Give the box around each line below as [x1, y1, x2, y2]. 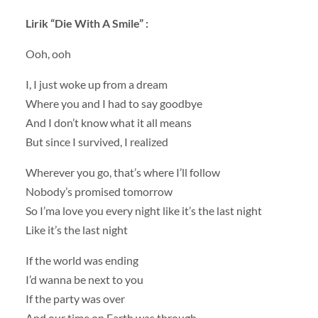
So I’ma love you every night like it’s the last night [25, 204, 262, 218]
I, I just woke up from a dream [25, 77, 168, 92]
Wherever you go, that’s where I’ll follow [25, 165, 220, 180]
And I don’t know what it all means [25, 116, 192, 130]
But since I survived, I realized [25, 135, 168, 149]
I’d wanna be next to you [25, 273, 143, 287]
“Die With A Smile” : [50, 16, 148, 30]
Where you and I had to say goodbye [25, 97, 202, 111]
